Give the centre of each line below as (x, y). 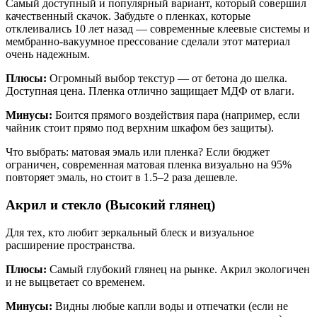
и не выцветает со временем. (75, 282)
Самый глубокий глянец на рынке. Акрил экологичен (178, 269)
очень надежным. (48, 54)
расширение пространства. (70, 245)
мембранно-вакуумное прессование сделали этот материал (148, 42)
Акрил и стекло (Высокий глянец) (110, 204)
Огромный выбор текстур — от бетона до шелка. (167, 79)
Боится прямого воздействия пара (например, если (176, 115)
